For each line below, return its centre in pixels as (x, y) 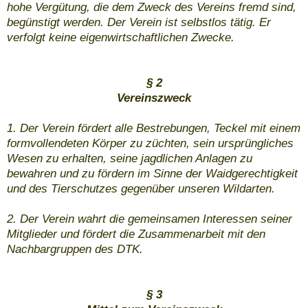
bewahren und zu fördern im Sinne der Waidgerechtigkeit (152, 174)
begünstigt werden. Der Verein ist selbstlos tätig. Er (139, 23)
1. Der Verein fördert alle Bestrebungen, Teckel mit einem (154, 129)
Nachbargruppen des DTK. (75, 250)
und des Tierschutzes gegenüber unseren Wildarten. (141, 189)
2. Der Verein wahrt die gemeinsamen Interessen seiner (150, 219)
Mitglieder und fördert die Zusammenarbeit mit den (136, 234)
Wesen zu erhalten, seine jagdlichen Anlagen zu (130, 159)
